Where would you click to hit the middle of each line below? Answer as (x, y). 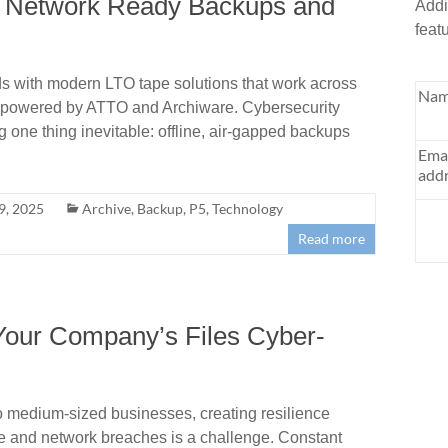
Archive (106, 208)
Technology (247, 208)
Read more (332, 238)
